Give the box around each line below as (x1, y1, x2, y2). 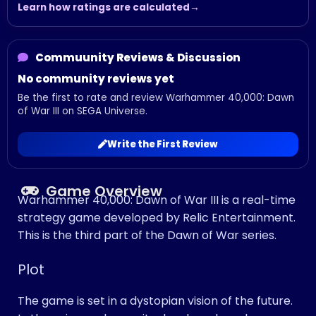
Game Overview (46, 181, 162, 202)
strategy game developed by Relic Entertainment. (18, 209, 296, 226)
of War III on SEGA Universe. (18, 104, 147, 118)
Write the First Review (107, 138, 218, 152)
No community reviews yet (18, 71, 174, 86)
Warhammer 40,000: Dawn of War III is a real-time (18, 192, 296, 209)
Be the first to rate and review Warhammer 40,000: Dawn (18, 91, 294, 104)
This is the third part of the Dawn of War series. (18, 227, 276, 244)
